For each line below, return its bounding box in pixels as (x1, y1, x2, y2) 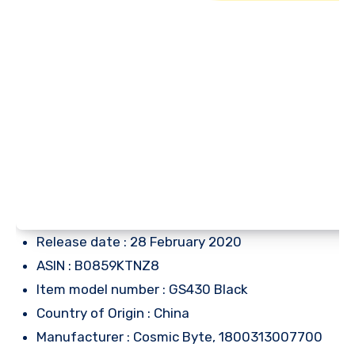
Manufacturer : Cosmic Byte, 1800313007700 (36, 328, 323, 345)
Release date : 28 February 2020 (36, 233, 242, 250)
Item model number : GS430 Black (36, 281, 248, 297)
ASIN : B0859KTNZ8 (36, 257, 159, 273)
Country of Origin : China (36, 304, 189, 321)
